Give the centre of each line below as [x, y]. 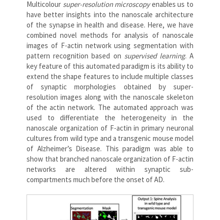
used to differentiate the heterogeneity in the [110, 117]
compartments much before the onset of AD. [96, 179]
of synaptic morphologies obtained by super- [110, 86]
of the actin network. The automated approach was [110, 107]
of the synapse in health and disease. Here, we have [110, 25]
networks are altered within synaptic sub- [110, 169]
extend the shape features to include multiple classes [110, 76]
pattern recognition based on [75, 55]
